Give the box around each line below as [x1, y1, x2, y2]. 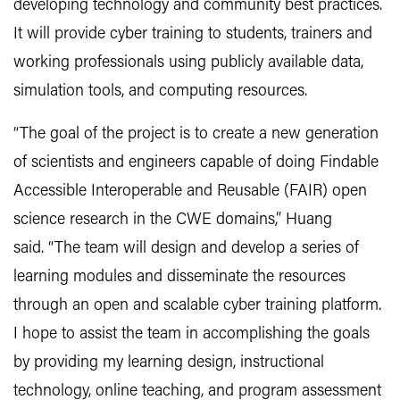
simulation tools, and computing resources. [13, 83, 307, 100]
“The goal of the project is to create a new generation [13, 126, 379, 143]
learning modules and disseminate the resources [13, 269, 346, 286]
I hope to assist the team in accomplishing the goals [13, 326, 370, 343]
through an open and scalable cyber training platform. [13, 297, 381, 314]
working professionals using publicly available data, [13, 54, 363, 71]
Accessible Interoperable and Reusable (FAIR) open [13, 183, 367, 200]
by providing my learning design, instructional [13, 354, 324, 371]
